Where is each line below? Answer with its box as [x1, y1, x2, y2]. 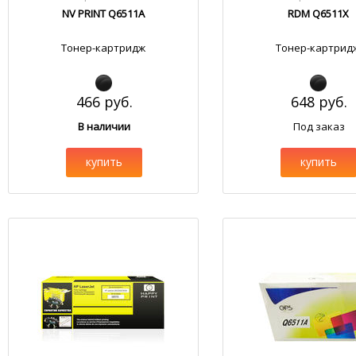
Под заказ [292, 119, 345, 133]
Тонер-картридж [61, 41, 146, 55]
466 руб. [75, 92, 133, 111]
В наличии [78, 119, 131, 133]
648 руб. [290, 92, 347, 111]
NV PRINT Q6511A [62, 6, 145, 21]
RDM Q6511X [287, 6, 349, 21]
